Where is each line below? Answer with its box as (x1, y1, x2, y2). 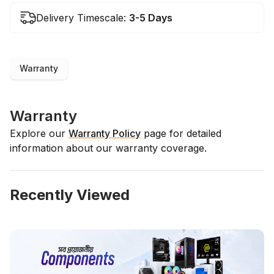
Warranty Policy (68, 127, 141, 140)
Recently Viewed (10, 186, 130, 204)
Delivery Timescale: (36, 12, 126, 24)
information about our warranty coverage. (10, 142, 207, 155)
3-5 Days (129, 12, 172, 24)
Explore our (10, 127, 65, 140)
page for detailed (144, 127, 221, 140)
